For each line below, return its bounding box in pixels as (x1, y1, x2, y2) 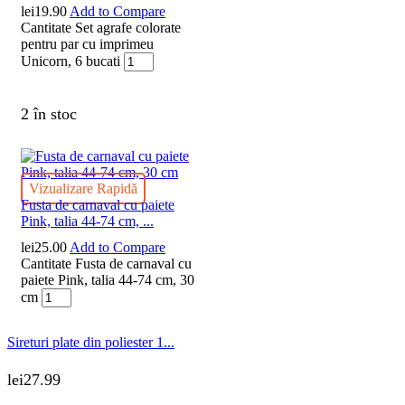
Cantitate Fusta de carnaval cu (21, 255, 192, 271)
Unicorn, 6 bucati (21, 52, 120, 69)
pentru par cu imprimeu (21, 35, 154, 52)
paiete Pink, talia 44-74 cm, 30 (21, 271, 194, 287)
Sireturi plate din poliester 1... (7, 334, 174, 350)
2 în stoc (21, 104, 77, 123)
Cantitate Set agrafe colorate (21, 19, 181, 35)
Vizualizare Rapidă (29, 180, 137, 196)
